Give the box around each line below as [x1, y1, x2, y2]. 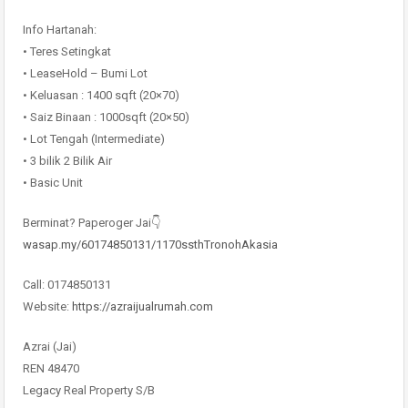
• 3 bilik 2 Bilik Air [23, 154, 112, 168]
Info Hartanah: [23, 23, 97, 36]
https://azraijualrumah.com [72, 300, 213, 313]
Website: [23, 300, 72, 313]
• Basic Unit [23, 176, 83, 189]
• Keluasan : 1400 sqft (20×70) [23, 88, 179, 102]
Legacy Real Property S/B [23, 383, 155, 397]
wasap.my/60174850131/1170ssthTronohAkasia [23, 238, 278, 251]
